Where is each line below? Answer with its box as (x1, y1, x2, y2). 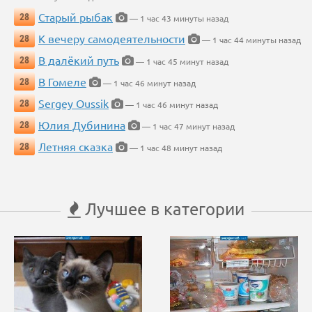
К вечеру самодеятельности (38, 31, 185, 46)
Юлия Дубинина (38, 118, 125, 132)
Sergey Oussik (38, 96, 109, 111)
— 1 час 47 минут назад (140, 120, 235, 132)
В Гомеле (38, 75, 86, 89)
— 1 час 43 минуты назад (127, 13, 228, 24)
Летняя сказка (38, 139, 113, 154)
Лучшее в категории (81, 198, 244, 219)
